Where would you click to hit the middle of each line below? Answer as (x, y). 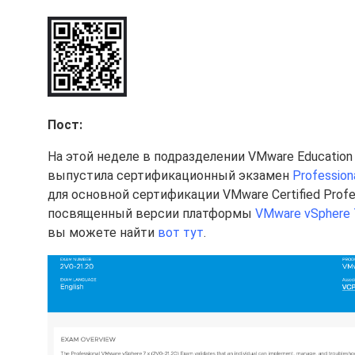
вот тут (181, 233)
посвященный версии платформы (151, 214)
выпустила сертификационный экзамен (170, 176)
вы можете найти (103, 233)
